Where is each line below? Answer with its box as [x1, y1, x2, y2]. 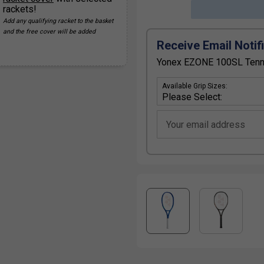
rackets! [3, 4, 37, 15]
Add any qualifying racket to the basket [3, 17, 113, 25]
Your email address [166, 119, 245, 131]
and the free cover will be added [3, 28, 95, 36]
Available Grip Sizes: [162, 82, 227, 91]
